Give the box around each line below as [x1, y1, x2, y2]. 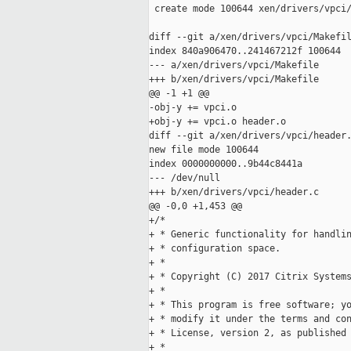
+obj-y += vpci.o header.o [149, 116, 286, 128]
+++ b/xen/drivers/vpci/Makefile [149, 74, 319, 85]
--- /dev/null [149, 172, 220, 184]
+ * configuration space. [149, 243, 280, 255]
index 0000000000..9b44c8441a [149, 158, 302, 170]
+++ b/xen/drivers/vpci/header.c [149, 186, 319, 198]
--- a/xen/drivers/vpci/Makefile [149, 60, 319, 71]
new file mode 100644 [149, 144, 259, 156]
